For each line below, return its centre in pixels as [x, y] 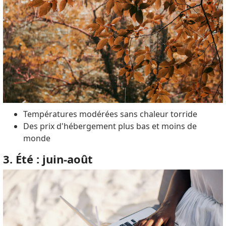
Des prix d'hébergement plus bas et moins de [110, 126]
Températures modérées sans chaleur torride [110, 114]
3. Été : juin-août [48, 159]
